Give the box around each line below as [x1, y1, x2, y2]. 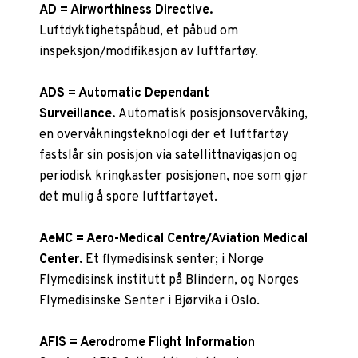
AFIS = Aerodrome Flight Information [39, 334, 256, 351]
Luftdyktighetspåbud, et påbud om [39, 22, 239, 39]
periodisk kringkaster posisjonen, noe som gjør [39, 168, 308, 185]
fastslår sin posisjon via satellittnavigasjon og [39, 147, 298, 164]
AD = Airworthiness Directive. [39, 2, 213, 18]
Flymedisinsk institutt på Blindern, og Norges [39, 272, 300, 288]
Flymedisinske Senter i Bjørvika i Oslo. [39, 292, 261, 309]
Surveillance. [39, 105, 116, 122]
